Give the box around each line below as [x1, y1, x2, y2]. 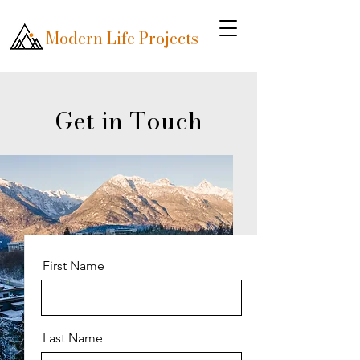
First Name [43, 258, 104, 273]
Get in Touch [55, 102, 202, 139]
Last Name [43, 330, 103, 346]
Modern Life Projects [46, 26, 198, 51]
